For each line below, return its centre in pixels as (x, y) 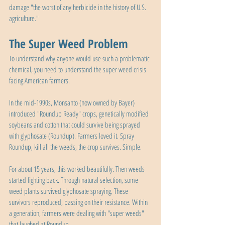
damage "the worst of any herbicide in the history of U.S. (78, 7)
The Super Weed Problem (69, 44)
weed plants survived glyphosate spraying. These (69, 191)
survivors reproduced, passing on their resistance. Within (79, 202)
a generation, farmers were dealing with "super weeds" (77, 213)
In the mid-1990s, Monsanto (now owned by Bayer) (73, 103)
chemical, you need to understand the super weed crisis (78, 70)
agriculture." (24, 18)
